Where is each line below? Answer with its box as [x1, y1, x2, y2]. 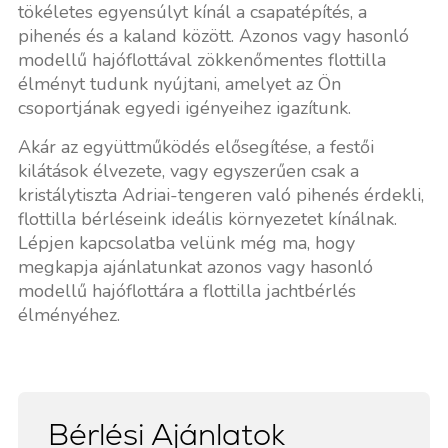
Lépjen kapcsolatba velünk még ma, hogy [17, 230, 355, 255]
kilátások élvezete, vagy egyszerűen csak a [17, 158, 359, 183]
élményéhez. [17, 302, 120, 327]
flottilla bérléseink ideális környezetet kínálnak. [17, 206, 397, 231]
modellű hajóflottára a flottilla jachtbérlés [17, 278, 356, 303]
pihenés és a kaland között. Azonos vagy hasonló [17, 23, 409, 48]
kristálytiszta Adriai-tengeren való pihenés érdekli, [17, 182, 424, 207]
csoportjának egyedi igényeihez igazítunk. [17, 95, 351, 120]
